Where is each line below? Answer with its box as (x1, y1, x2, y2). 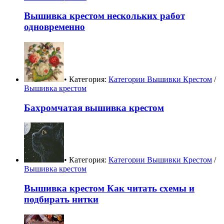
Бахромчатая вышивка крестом (24, 102, 164, 113)
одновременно (24, 21, 85, 32)
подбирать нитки (24, 194, 98, 205)
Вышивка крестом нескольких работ (24, 10, 185, 21)
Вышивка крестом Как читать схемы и (24, 183, 194, 194)
